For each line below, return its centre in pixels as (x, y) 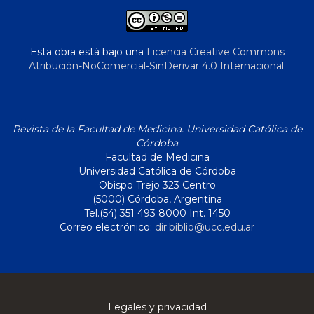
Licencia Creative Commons (215, 52)
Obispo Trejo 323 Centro (157, 185)
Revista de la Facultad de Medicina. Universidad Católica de (157, 129)
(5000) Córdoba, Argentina (157, 199)
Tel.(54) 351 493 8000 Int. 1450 (157, 213)
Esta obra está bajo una (88, 52)
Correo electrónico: (107, 227)
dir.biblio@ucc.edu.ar (205, 227)
